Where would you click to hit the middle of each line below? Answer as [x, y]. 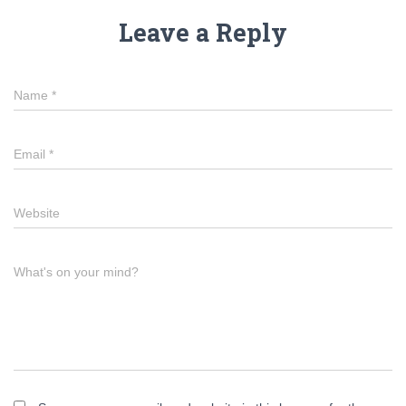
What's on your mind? [76, 272]
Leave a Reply [203, 32]
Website [37, 213]
